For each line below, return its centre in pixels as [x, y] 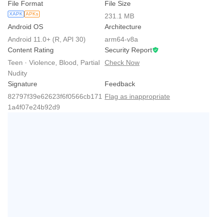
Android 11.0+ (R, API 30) [47, 39]
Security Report [128, 50]
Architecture [123, 27]
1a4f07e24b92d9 [34, 107]
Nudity [17, 73]
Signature [23, 84]
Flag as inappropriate [137, 96]
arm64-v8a [121, 39]
